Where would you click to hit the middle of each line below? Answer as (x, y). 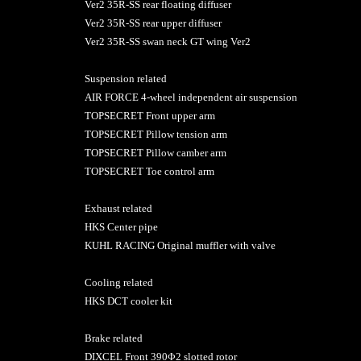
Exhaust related (118, 208)
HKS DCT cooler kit (128, 301)
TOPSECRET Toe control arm (149, 171)
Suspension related (125, 78)
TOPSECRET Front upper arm (149, 115)
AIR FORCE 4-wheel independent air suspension (191, 97)
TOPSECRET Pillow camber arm (155, 152)
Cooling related (118, 282)
